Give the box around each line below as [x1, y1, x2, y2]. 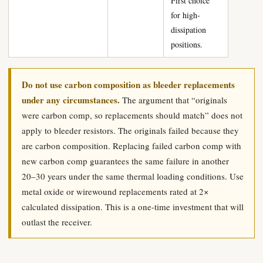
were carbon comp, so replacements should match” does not [22, 109, 242, 121]
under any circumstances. [22, 93, 120, 106]
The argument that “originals [120, 94, 227, 106]
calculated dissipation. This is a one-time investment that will [22, 201, 244, 213]
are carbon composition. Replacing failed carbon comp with [22, 140, 241, 151]
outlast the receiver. [22, 216, 92, 228]
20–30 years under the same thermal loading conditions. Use [22, 170, 244, 182]
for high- [171, 9, 200, 21]
